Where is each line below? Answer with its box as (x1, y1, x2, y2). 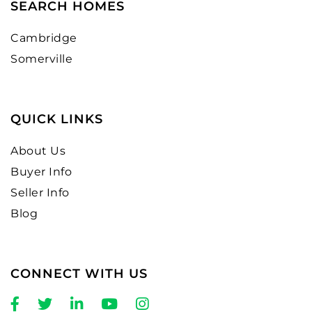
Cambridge (10, 31, 77, 45)
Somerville (10, 52, 73, 65)
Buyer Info (10, 164, 72, 178)
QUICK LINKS (10, 111, 103, 127)
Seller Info (10, 185, 70, 199)
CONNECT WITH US (10, 265, 148, 281)
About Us (10, 143, 66, 157)
